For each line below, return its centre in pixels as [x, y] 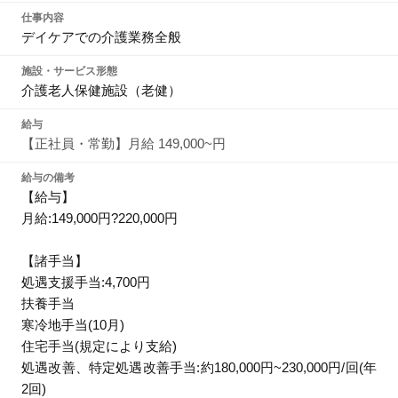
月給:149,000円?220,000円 [99, 218]
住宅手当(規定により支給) [99, 346]
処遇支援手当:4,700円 [86, 282]
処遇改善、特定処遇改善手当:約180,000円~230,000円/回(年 [199, 367]
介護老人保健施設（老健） [101, 90]
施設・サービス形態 [69, 71]
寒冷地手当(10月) [73, 325]
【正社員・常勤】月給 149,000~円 [123, 143]
